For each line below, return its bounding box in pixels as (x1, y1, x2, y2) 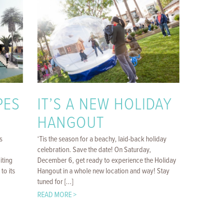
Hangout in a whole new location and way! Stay (37, 166, 170, 176)
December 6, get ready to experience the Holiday (37, 155, 177, 166)
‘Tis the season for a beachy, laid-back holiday (37, 134, 167, 144)
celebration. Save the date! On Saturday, (37, 145, 152, 155)
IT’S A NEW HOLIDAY (37, 94, 172, 116)
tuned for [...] (37, 177, 74, 187)
